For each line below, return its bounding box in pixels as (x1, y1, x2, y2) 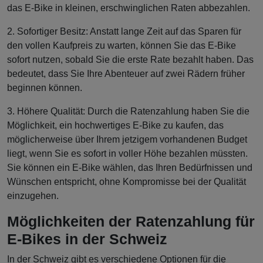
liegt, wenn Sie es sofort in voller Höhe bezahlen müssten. (7, 149, 248, 159)
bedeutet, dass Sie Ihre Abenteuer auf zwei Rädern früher (7, 69, 245, 79)
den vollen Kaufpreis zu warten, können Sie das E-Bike (7, 41, 236, 51)
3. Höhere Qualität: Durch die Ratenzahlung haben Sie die (7, 106, 249, 117)
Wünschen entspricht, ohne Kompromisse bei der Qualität (7, 177, 246, 187)
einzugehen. (7, 191, 59, 201)
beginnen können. (7, 83, 82, 93)
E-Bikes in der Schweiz (7, 231, 167, 248)
